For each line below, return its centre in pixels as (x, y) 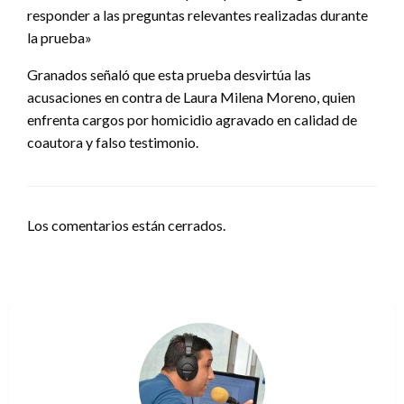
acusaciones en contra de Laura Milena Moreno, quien (191, 96)
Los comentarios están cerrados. (126, 225)
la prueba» (60, 37)
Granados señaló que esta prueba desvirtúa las (169, 74)
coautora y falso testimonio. (113, 142)
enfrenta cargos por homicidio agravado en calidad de (192, 119)
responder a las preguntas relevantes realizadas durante (197, 14)
